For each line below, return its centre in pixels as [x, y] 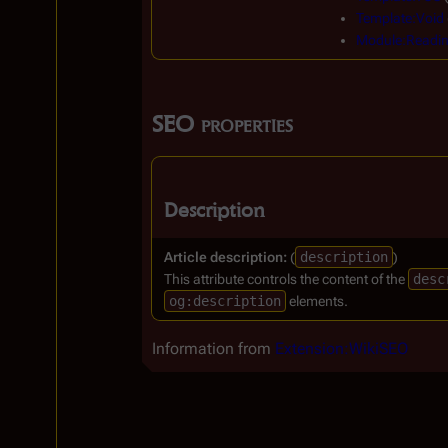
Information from [213, 348]
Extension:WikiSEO [341, 348]
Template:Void [400, 18]
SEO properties [222, 123]
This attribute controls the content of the [286, 279]
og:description [225, 301]
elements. [317, 301]
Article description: [225, 257]
